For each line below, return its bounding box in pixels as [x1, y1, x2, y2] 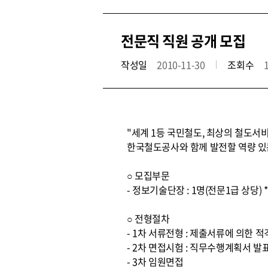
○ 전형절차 [127, 211, 170, 226]
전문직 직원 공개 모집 [121, 30, 246, 51]
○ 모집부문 [127, 168, 170, 182]
